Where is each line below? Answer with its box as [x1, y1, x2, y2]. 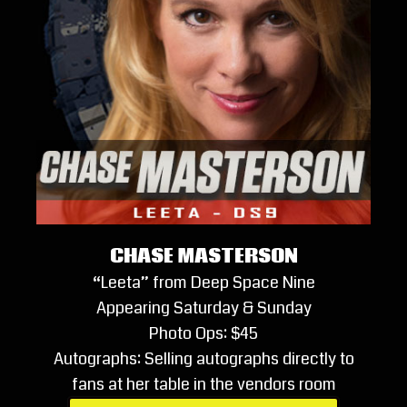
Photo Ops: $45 [149, 321, 258, 345]
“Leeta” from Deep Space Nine [92, 270, 315, 294]
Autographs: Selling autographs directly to [53, 346, 354, 371]
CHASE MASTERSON [109, 243, 298, 270]
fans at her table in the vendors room [71, 372, 336, 396]
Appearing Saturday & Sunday [95, 295, 312, 320]
